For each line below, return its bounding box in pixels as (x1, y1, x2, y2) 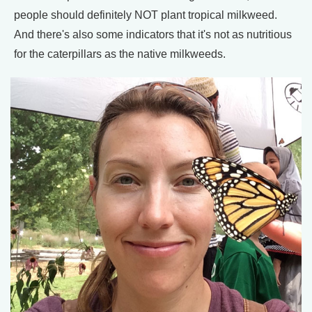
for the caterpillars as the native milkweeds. (14, 47, 226, 60)
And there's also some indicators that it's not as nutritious (14, 28, 292, 40)
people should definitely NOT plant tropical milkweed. (14, 8, 277, 21)
